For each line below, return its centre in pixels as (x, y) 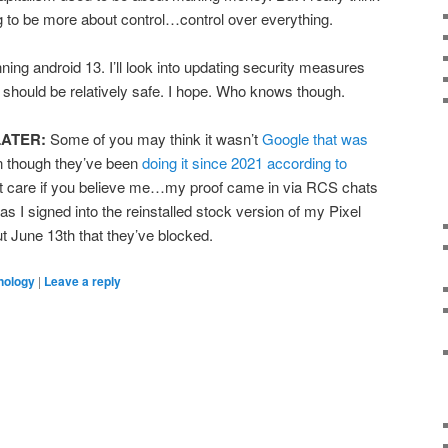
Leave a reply (82, 280)
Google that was (315, 139)
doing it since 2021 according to (244, 163)
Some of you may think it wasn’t (156, 139)
